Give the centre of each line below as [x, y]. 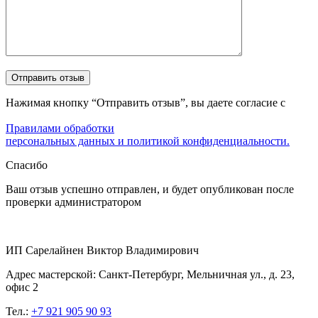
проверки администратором [73, 202]
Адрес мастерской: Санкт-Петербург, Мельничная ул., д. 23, [150, 274]
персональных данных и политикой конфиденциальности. [148, 141]
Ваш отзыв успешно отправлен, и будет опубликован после [150, 189]
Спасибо [27, 165]
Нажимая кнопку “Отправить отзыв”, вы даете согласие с [146, 102]
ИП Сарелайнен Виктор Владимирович [102, 250]
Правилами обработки [60, 128]
